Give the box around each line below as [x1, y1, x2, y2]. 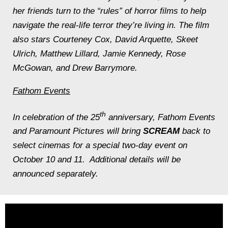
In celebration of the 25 [13, 112, 100, 122]
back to [180, 126, 210, 136]
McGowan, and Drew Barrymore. [13, 63, 137, 73]
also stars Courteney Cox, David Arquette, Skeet [13, 34, 198, 44]
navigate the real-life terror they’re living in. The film [13, 20, 209, 30]
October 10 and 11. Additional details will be [13, 155, 181, 165]
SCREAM [143, 126, 180, 136]
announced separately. [13, 169, 98, 179]
